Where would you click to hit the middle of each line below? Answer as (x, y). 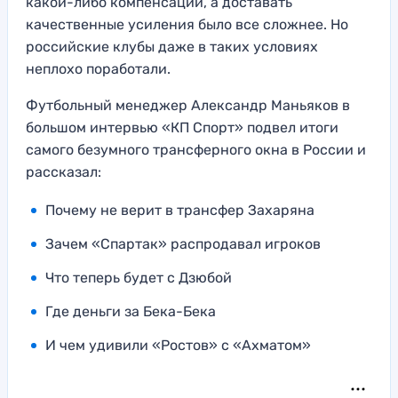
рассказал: (64, 172)
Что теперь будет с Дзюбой (139, 278)
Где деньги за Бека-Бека (131, 312)
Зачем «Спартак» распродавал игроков (183, 244)
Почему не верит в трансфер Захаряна (180, 211)
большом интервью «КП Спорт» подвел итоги (182, 128)
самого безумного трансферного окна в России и (196, 150)
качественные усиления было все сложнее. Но (187, 25)
